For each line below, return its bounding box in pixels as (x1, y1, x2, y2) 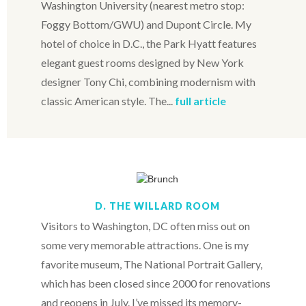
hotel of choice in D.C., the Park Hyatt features (41, 36, 257, 50)
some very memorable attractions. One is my (41, 238, 249, 251)
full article (175, 94, 226, 107)
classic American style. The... (41, 94, 175, 107)
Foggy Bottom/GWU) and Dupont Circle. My (41, 17, 251, 31)
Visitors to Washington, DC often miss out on (41, 219, 250, 232)
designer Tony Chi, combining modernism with (41, 74, 255, 88)
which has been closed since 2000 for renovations (41, 276, 270, 290)
